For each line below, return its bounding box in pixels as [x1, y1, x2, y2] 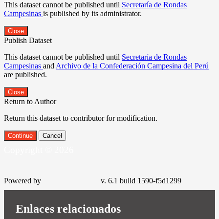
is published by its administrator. [43, 9, 142, 18]
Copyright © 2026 [4, 144, 74, 155]
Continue [8, 131, 33, 139]
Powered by [4, 176, 41, 185]
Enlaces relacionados [16, 202, 121, 216]
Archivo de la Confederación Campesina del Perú [56, 61, 209, 70]
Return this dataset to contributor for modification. [4, 113, 157, 122]
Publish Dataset [4, 36, 52, 44]
